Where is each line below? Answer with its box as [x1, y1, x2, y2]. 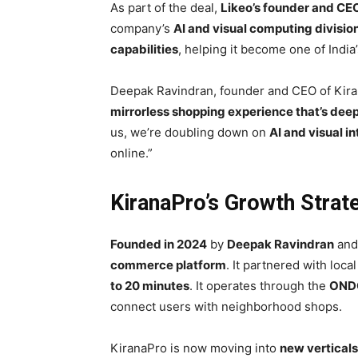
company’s [110, 21, 173, 37]
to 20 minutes [110, 278, 189, 294]
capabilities [110, 42, 178, 58]
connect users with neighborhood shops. [110, 299, 342, 315]
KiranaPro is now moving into [110, 340, 280, 356]
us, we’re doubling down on [110, 125, 269, 141]
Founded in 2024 [110, 237, 207, 253]
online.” [110, 145, 153, 161]
